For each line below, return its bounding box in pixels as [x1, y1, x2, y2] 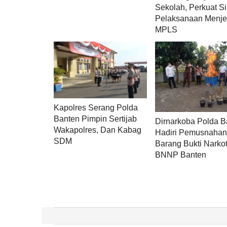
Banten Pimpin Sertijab [54, 114, 137, 123]
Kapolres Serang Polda [54, 103, 138, 112]
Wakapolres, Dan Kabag [54, 125, 141, 134]
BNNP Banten [155, 150, 207, 159]
